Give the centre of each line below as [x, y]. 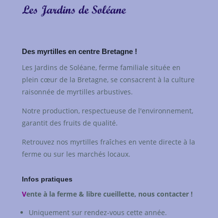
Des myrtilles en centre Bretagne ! [79, 51]
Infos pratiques [47, 179]
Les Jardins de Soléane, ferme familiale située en [101, 67]
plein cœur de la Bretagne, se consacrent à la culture [108, 79]
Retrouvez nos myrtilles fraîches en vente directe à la [108, 142]
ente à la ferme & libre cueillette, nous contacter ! [109, 194]
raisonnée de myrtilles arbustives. [77, 91]
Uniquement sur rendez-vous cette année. [98, 212]
